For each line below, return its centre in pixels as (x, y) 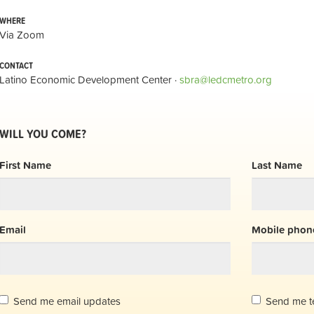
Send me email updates (67, 301)
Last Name (277, 165)
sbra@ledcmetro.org (226, 79)
